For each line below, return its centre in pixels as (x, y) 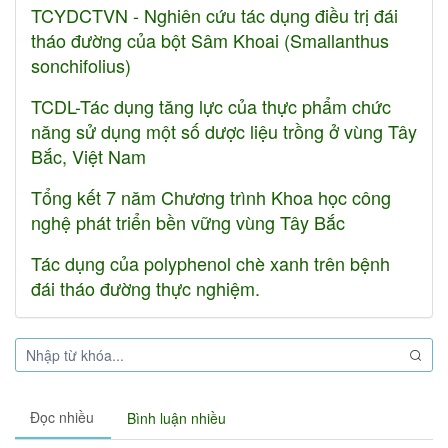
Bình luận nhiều (176, 417)
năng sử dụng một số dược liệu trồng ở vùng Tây (224, 130)
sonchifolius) (81, 64)
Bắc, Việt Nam (88, 155)
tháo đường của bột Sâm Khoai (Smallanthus (210, 39)
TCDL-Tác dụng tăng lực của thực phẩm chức (211, 105)
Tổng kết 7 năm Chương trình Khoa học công (211, 196)
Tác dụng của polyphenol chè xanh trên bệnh (210, 262)
